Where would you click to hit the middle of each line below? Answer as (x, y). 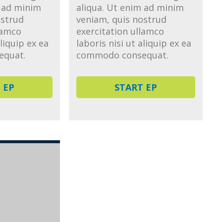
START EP (136, 87)
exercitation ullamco (120, 31)
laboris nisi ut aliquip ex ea (134, 43)
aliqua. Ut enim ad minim (130, 7)
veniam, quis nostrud (121, 19)
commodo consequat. (122, 55)
